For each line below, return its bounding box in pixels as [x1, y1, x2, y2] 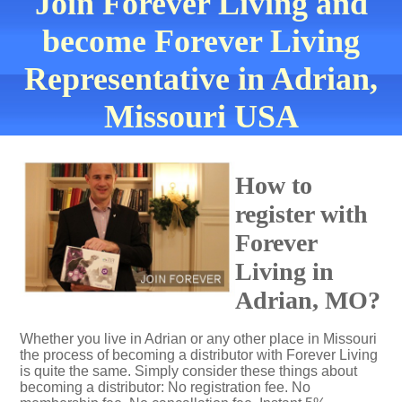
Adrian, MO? [235, 286, 380, 314]
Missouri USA [103, 99, 299, 135]
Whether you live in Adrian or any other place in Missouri [20, 331, 377, 346]
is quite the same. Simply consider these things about [20, 363, 357, 379]
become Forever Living [42, 23, 360, 59]
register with [235, 200, 368, 228]
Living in [235, 258, 334, 285]
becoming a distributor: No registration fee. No [20, 380, 310, 395]
